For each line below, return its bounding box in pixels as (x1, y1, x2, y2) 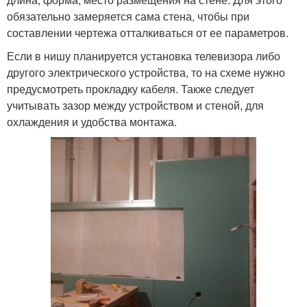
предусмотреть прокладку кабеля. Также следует (7, 80, 254, 97)
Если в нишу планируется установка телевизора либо (7, 47, 280, 64)
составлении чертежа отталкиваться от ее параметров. (7, 24, 288, 40)
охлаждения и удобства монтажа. (7, 113, 177, 130)
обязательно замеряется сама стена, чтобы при (7, 8, 249, 24)
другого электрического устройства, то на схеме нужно (7, 64, 285, 80)
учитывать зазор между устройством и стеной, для (7, 97, 264, 113)
